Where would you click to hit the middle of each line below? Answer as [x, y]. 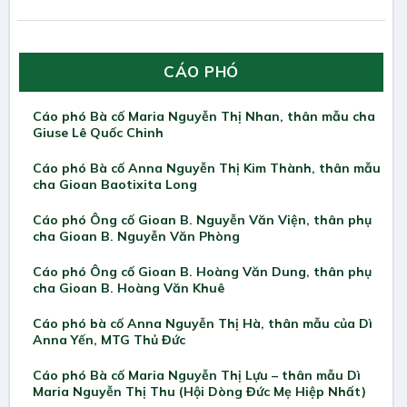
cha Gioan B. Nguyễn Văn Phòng [136, 237]
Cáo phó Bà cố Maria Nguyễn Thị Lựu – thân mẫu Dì [152, 375]
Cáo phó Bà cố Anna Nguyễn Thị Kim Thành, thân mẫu [207, 169]
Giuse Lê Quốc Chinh [98, 133]
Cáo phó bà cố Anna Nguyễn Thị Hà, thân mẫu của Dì [203, 323]
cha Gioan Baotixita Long [115, 185]
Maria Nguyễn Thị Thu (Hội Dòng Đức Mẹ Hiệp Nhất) [199, 391]
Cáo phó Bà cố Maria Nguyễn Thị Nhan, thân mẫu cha [204, 117]
